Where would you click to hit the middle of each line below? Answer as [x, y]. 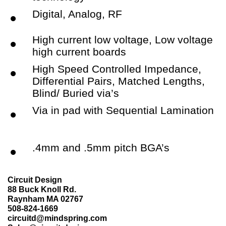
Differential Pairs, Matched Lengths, [119, 81]
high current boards [79, 51]
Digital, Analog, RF [77, 14]
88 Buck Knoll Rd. [42, 189]
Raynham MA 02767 [45, 199]
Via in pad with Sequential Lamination [123, 110]
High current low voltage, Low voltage [123, 39]
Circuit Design [35, 180]
